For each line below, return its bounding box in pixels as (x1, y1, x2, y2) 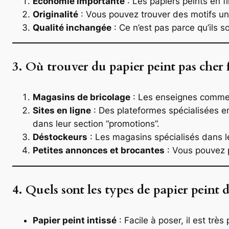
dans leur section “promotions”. (33, 119, 159, 129)
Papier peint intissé (33, 215, 117, 225)
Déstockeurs (33, 132, 87, 143)
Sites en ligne (33, 105, 91, 116)
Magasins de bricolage (33, 92, 130, 103)
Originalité (33, 9, 78, 19)
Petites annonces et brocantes (33, 145, 165, 156)
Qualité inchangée (33, 22, 111, 33)
